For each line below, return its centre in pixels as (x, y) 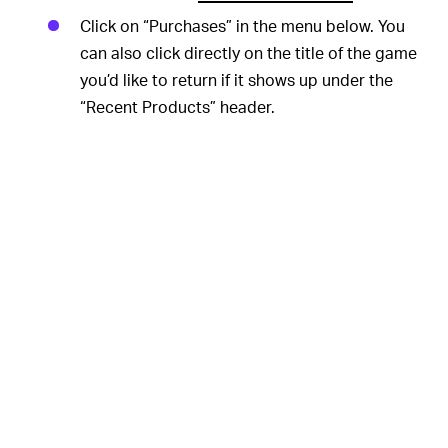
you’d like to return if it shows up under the (236, 79)
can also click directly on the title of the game (248, 52)
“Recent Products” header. (177, 106)
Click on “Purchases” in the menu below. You (242, 25)
